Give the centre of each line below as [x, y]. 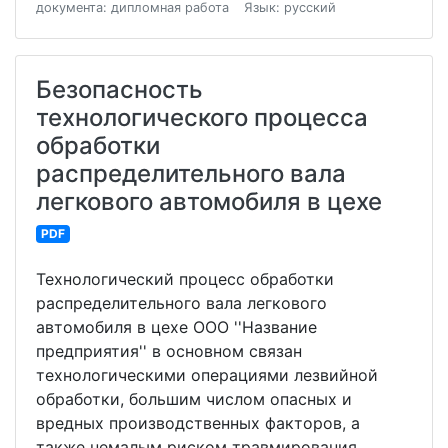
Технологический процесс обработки [185, 279]
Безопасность [119, 90]
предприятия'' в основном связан [169, 351]
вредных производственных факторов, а [198, 423]
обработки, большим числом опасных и [194, 399]
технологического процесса [202, 118]
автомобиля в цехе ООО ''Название [176, 327]
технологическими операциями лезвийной [207, 375]
